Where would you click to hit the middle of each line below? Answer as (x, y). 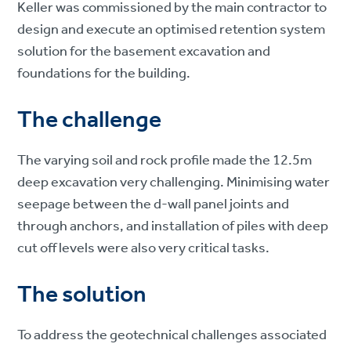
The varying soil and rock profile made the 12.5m (165, 161)
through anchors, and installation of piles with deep (173, 227)
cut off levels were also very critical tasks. (144, 249)
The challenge (90, 121)
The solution (82, 296)
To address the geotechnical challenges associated (172, 336)
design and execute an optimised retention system (172, 30)
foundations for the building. (104, 74)
